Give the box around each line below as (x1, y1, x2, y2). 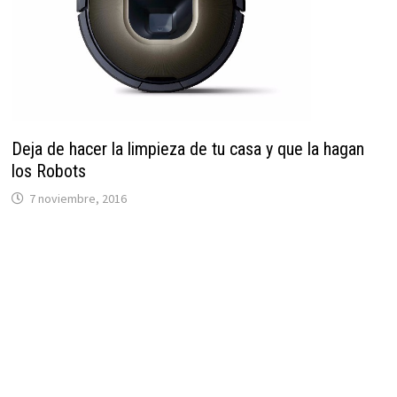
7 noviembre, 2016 (28, 190, 127, 206)
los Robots (11, 160, 86, 182)
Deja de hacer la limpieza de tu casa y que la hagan (11, 137, 364, 160)
